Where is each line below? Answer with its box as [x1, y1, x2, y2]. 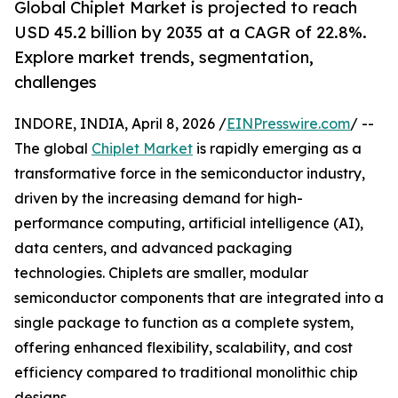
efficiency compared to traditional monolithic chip [14, 363, 358, 382]
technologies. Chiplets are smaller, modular [14, 264, 308, 283]
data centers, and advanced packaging [14, 239, 292, 258]
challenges [14, 72, 97, 92]
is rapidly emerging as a [193, 139, 362, 158]
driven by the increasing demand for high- [14, 189, 303, 208]
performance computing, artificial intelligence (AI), [14, 214, 363, 233]
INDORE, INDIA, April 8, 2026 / [14, 115, 227, 133]
